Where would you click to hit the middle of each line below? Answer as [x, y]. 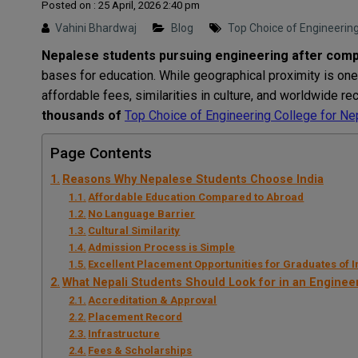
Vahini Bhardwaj [96, 28]
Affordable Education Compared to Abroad [196, 197]
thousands [73, 115]
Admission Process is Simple [162, 247]
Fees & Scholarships [140, 350]
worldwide [309, 95]
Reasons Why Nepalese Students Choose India [193, 179]
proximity [294, 75]
